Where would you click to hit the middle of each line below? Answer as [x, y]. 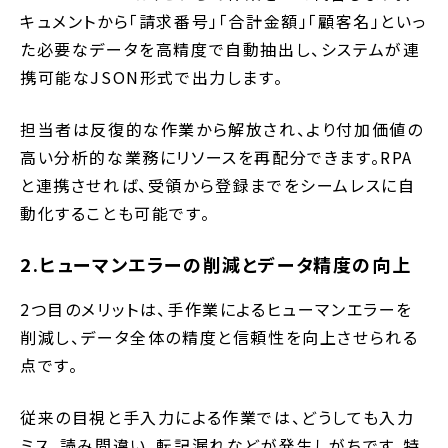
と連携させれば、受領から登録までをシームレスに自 [218, 184]
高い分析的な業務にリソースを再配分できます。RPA [216, 156]
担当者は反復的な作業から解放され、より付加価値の [222, 128]
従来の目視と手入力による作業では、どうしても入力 [217, 416]
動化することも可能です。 [115, 212]
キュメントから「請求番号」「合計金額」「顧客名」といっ [224, 20]
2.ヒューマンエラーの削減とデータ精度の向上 [216, 263]
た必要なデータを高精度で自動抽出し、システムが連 [220, 48]
